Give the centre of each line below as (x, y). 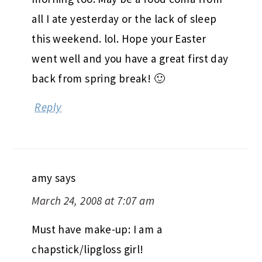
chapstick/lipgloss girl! (88, 249)
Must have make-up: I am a (97, 229)
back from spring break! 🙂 (98, 78)
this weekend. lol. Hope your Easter (119, 38)
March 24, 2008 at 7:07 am (93, 200)
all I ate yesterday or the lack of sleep (124, 18)
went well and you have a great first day (130, 58)
